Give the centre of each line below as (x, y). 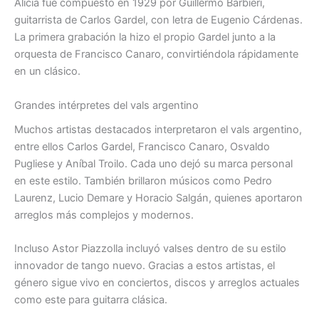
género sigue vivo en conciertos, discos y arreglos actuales (157, 283)
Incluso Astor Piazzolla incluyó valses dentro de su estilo (150, 249)
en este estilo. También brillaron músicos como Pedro (143, 181)
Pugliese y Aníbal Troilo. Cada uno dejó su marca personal (153, 164)
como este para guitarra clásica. (91, 300)
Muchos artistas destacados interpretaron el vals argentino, (158, 130)
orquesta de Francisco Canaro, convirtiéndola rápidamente (156, 54)
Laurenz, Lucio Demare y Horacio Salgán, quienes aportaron (158, 198)
